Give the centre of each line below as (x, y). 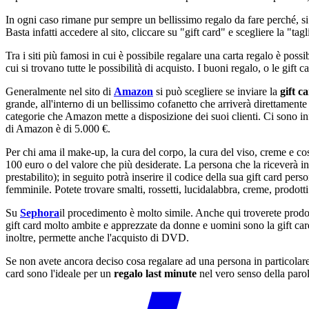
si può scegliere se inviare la (217, 91)
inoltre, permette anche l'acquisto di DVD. (97, 237)
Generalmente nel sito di (60, 91)
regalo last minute (155, 273)
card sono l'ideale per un (60, 273)
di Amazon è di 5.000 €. (58, 128)
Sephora (40, 212)
